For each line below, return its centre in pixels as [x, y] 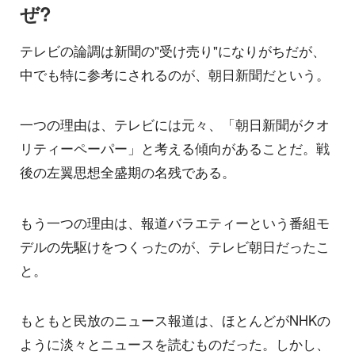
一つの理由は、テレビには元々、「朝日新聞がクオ [175, 125]
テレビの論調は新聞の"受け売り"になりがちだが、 [173, 51]
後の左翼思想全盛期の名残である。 [128, 172]
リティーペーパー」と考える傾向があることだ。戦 [175, 149]
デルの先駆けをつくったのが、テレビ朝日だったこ [175, 246]
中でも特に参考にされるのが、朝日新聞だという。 [175, 75]
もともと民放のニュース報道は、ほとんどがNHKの [175, 321]
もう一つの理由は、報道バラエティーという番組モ [175, 222]
